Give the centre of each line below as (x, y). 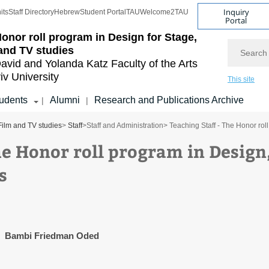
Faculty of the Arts (154, 64)
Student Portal (103, 12)
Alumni (65, 100)
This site (241, 79)
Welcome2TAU (164, 12)
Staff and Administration (125, 125)
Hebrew (67, 12)
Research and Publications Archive (169, 100)
